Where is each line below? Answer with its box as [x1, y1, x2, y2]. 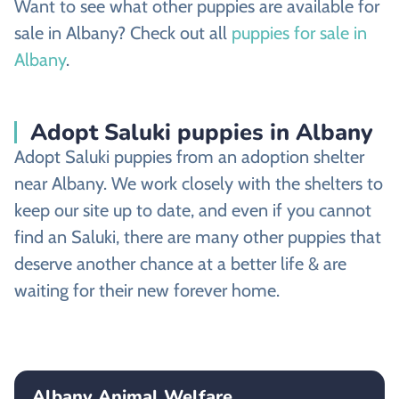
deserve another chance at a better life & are [14, 253, 346, 275]
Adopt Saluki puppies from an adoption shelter [14, 146, 364, 168]
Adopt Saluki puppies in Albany [30, 117, 373, 149]
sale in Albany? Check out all [14, 21, 232, 44]
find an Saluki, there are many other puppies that [14, 226, 381, 248]
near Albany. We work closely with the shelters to [14, 173, 383, 195]
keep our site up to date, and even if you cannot [14, 199, 371, 222]
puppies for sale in [232, 21, 367, 44]
